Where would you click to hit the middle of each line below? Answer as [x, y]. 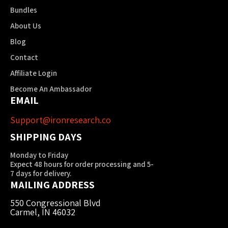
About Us [26, 26]
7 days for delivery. [41, 173]
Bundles [24, 10]
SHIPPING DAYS [46, 137]
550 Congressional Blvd [55, 203]
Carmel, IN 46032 [43, 212]
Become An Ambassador [51, 89]
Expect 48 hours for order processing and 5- [82, 164]
